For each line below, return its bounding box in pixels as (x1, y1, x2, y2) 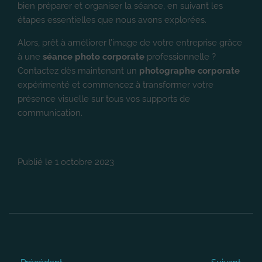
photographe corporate (139, 65, 240, 76)
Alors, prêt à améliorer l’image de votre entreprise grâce (18, 37, 242, 48)
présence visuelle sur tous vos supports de (18, 93, 190, 104)
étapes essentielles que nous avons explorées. (18, 14, 206, 25)
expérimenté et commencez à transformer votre (18, 79, 213, 90)
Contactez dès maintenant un (18, 65, 139, 76)
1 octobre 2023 (55, 156, 114, 167)
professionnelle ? (144, 51, 216, 62)
